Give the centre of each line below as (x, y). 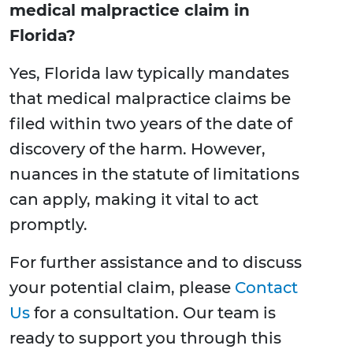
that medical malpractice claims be (150, 99)
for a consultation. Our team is (153, 313)
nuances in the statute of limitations (154, 175)
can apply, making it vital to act (134, 200)
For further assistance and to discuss (156, 263)
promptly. (48, 225)
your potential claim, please (122, 288)
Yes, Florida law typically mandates (149, 74)
